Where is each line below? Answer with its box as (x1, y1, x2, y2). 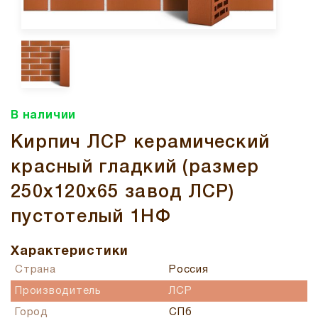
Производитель (15, 286, 102, 297)
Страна (15, 265, 56, 275)
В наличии (11, 111, 77, 121)
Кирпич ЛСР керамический (11, 135, 270, 152)
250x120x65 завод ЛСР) (11, 185, 235, 202)
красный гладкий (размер (11, 160, 260, 177)
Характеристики (11, 246, 128, 258)
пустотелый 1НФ (11, 209, 171, 226)
